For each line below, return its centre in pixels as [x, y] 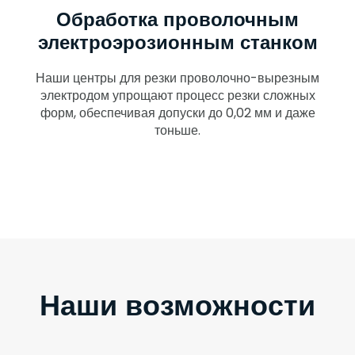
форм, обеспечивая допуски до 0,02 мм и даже [177, 113]
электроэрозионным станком [177, 42]
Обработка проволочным [177, 19]
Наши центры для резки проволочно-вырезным [177, 78]
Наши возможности [177, 304]
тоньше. [177, 131]
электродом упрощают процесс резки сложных [177, 96]
